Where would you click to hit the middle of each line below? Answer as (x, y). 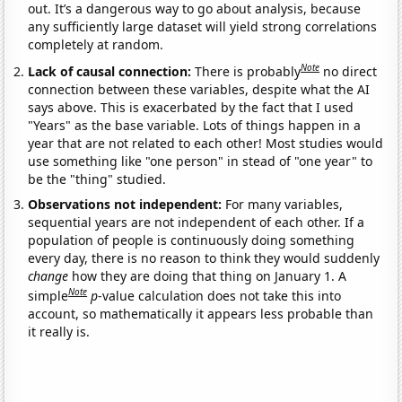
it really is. (59, 331)
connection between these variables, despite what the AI (199, 89)
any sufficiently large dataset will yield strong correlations (203, 27)
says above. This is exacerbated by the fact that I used (191, 107)
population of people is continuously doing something (192, 240)
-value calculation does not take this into (220, 295)
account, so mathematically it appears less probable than (201, 313)
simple (48, 295)
